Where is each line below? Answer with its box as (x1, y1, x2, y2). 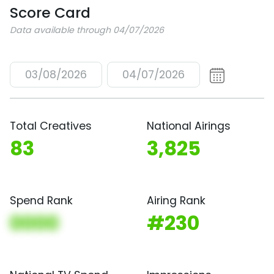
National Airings (147, 118, 231, 133)
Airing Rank (147, 193, 206, 208)
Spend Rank (10, 193, 73, 208)
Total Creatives (10, 118, 92, 133)
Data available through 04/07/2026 (10, 24, 164, 36)
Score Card (10, 2, 91, 23)
